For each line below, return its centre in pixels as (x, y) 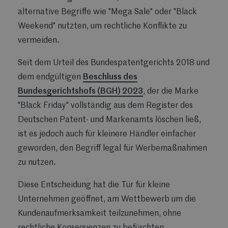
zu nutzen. (37, 163)
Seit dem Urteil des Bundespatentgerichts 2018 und (114, 63)
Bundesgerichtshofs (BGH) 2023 (80, 92)
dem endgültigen (50, 78)
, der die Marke (171, 92)
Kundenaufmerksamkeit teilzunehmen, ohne (99, 214)
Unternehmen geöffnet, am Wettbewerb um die (107, 200)
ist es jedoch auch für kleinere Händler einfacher (107, 135)
